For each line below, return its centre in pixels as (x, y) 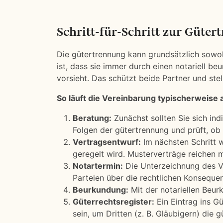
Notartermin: (98, 166)
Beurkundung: (101, 190)
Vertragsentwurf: (107, 142)
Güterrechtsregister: (113, 202)
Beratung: (92, 118)
